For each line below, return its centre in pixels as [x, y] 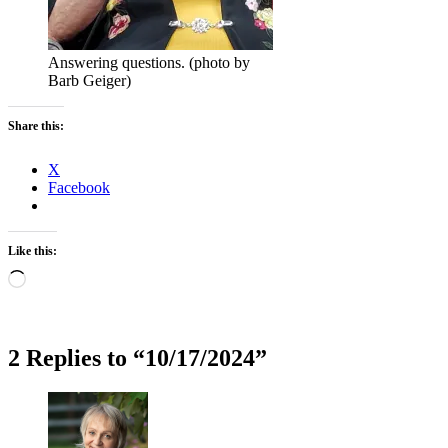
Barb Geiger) [89, 80]
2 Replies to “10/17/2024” [137, 357]
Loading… [59, 277]
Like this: [32, 250]
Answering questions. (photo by [149, 62]
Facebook [79, 187]
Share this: [36, 125]
